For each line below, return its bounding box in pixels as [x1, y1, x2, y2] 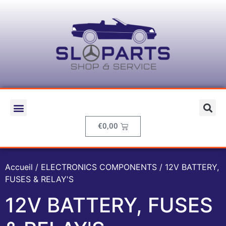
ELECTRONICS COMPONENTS [41, 162, 157, 173]
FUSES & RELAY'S [5, 174, 74, 185]
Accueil [5, 162, 33, 173]
